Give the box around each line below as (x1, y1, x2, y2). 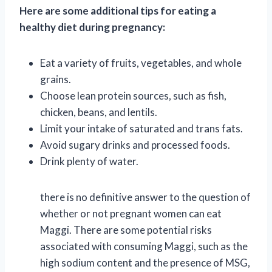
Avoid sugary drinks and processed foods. (40, 138, 230, 151)
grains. (40, 72, 71, 86)
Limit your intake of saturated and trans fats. (40, 121, 243, 135)
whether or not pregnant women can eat (40, 206, 222, 220)
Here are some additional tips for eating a (19, 4, 216, 17)
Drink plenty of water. (40, 154, 138, 168)
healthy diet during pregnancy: (19, 20, 165, 33)
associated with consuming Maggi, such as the (40, 239, 248, 253)
